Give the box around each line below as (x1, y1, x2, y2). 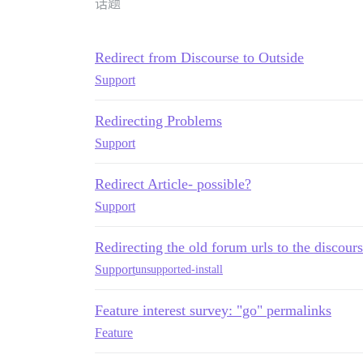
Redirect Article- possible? (95, 175, 251, 192)
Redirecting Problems (95, 112, 222, 129)
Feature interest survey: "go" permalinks (95, 301, 331, 318)
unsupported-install (135, 263, 223, 276)
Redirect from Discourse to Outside (95, 49, 304, 66)
